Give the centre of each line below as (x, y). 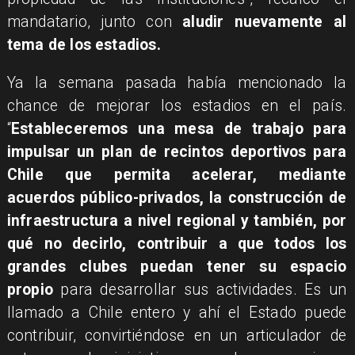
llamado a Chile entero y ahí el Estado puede (177, 312)
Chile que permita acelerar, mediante (177, 174)
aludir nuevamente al (265, 21)
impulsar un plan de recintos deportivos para (177, 151)
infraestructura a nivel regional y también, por (177, 220)
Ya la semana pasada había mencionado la (177, 82)
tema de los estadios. (84, 44)
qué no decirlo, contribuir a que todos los (177, 243)
